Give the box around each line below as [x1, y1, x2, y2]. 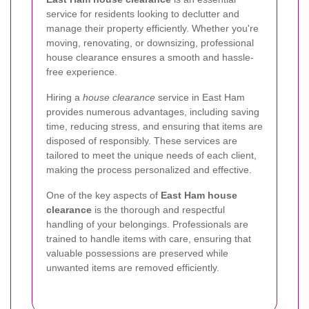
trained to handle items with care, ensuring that [46, 233, 251, 244]
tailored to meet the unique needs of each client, [46, 150, 257, 161]
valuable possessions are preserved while [46, 248, 228, 259]
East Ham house [161, 190, 237, 201]
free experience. [46, 66, 117, 77]
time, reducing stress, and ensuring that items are [46, 121, 263, 132]
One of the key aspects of [46, 190, 161, 201]
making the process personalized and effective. [46, 164, 252, 175]
